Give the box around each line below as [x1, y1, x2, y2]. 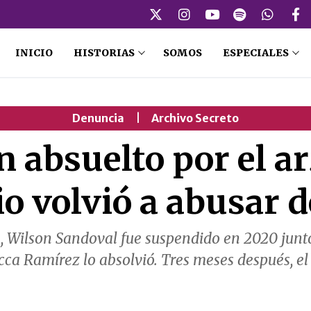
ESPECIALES [222, 47, 289, 60]
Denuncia [72, 111, 124, 126]
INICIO [15, 47, 53, 60]
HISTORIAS [73, 47, 135, 60]
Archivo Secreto [151, 111, 239, 126]
